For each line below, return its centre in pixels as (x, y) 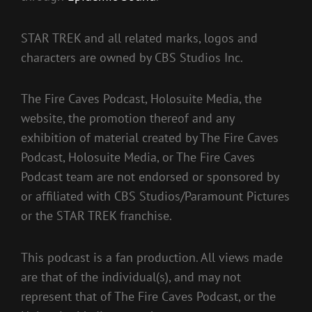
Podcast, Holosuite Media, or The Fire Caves (138, 157)
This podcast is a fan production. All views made (152, 257)
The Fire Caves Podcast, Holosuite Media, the (141, 99)
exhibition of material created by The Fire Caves (150, 138)
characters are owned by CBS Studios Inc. (132, 57)
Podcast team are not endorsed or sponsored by (150, 177)
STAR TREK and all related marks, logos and (139, 38)
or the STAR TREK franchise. (96, 216)
